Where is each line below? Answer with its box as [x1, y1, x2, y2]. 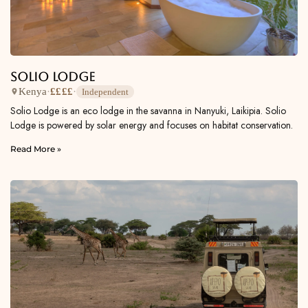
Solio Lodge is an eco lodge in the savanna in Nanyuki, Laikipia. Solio [10, 103, 286, 118]
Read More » [10, 143, 61, 154]
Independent [82, 86, 129, 97]
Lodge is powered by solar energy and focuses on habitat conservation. [10, 118, 293, 132]
